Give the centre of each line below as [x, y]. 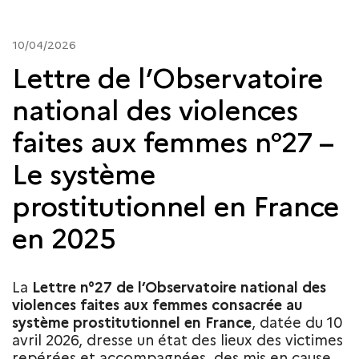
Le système [84, 174]
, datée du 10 [297, 323]
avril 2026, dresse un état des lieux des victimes [177, 340]
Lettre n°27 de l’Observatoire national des [179, 287]
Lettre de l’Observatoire [167, 78]
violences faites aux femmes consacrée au [157, 305]
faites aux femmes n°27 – [173, 142]
